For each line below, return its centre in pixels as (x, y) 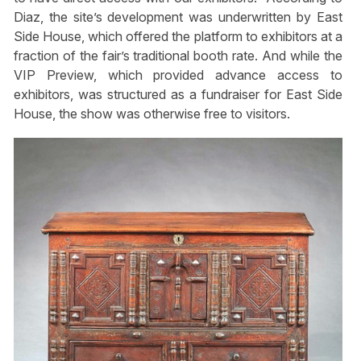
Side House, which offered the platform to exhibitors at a (178, 37)
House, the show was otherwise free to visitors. (151, 114)
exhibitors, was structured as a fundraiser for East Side (178, 95)
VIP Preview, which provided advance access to (178, 75)
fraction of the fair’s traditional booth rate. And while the (178, 56)
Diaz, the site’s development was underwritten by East (178, 17)
